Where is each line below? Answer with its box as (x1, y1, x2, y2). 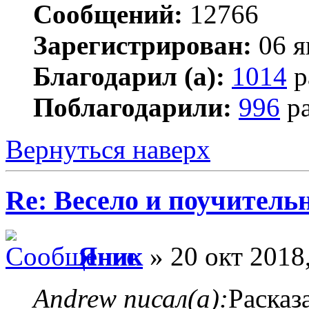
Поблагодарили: (33, 92, 232, 122)
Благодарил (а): (33, 61, 225, 91)
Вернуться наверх (6, 134, 210, 164)
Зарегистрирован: (33, 30, 252, 60)
